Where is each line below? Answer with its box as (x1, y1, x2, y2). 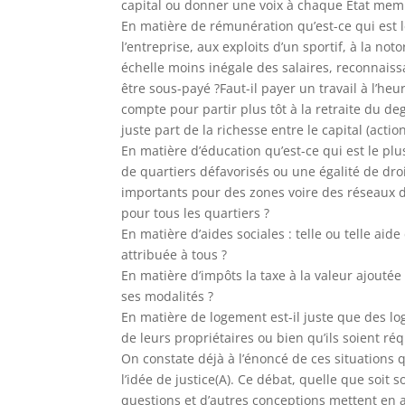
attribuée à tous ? (121, 246, 228, 263)
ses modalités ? (121, 287, 214, 305)
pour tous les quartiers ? (121, 204, 270, 221)
